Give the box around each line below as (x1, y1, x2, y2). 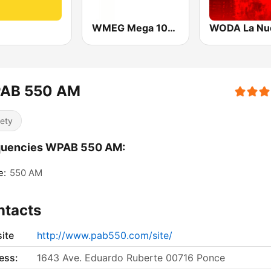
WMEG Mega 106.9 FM (168, 22, 176, 34)
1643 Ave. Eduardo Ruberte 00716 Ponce (37, 252, 225, 264)
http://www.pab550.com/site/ (37, 229, 172, 242)
